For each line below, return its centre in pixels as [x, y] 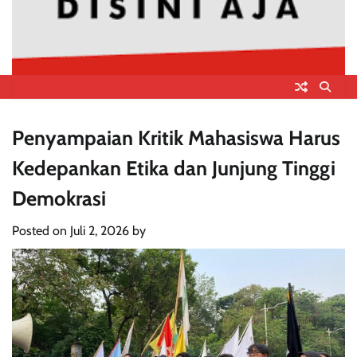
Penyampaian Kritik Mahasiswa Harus [176, 137]
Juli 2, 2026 [100, 230]
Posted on [41, 230]
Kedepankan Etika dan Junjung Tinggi [174, 167]
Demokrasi [59, 198]
